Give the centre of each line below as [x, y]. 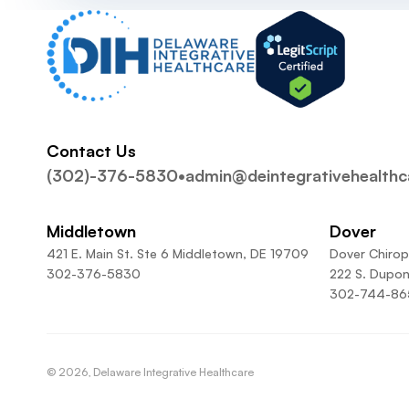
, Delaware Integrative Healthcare [170, 372]
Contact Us [91, 151]
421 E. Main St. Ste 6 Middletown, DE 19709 [177, 253]
